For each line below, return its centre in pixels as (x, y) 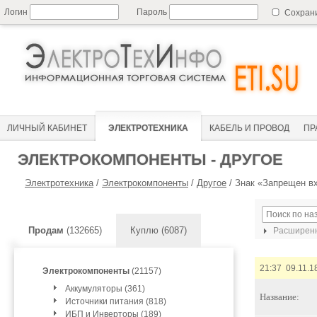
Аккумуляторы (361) (105, 289)
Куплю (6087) (158, 230)
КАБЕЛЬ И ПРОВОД (249, 128)
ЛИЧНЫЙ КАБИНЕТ (47, 128)
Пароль (153, 12)
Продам (46, 230)
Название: (279, 297)
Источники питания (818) (116, 301)
